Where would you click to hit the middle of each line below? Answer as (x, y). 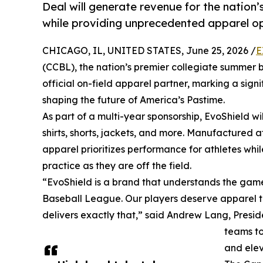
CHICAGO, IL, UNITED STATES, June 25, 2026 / (149, 50)
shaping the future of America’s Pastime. (134, 100)
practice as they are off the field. (117, 165)
